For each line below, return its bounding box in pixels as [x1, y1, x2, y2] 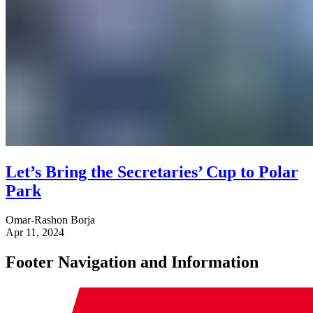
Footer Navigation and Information [6, 253, 259, 272]
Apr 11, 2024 [6, 226, 64, 239]
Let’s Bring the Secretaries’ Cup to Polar [6, 162, 298, 181]
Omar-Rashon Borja [6, 214, 95, 226]
